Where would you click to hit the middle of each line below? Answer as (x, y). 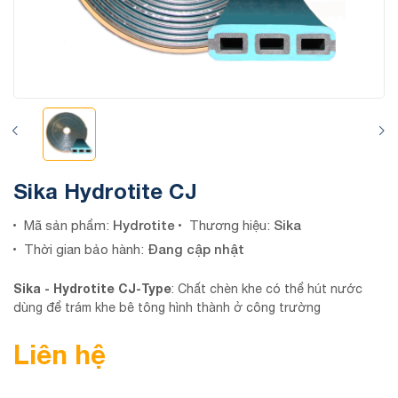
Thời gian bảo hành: (86, 249)
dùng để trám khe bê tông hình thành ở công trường (167, 307)
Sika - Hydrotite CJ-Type (92, 288)
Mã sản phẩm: (67, 225)
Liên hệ (60, 354)
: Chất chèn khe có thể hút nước (267, 289)
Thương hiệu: (230, 225)
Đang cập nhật (196, 249)
